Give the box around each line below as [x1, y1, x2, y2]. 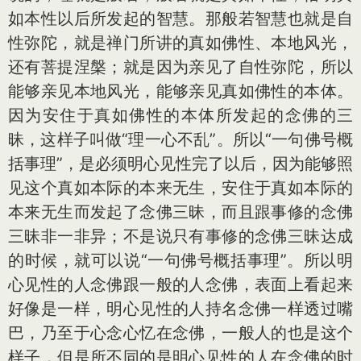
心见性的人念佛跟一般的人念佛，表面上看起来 [8, 275, 353, 294]
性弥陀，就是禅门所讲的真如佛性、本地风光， [8, 33, 353, 52]
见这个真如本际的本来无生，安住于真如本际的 [8, 178, 353, 197]
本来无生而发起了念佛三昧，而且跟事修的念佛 [8, 202, 353, 222]
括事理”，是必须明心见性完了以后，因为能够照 [8, 154, 353, 173]
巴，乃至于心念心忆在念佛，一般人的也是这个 [8, 323, 353, 342]
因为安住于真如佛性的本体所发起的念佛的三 [8, 106, 353, 125]
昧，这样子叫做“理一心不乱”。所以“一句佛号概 [8, 130, 353, 149]
